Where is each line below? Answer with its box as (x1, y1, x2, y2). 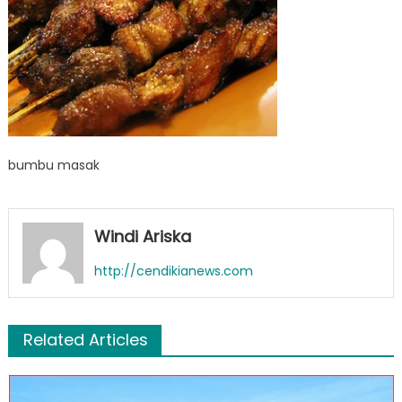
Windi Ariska (93, 225, 191, 248)
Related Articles (22, 328, 148, 351)
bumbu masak (7, 156, 100, 174)
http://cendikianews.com (93, 262, 253, 280)
